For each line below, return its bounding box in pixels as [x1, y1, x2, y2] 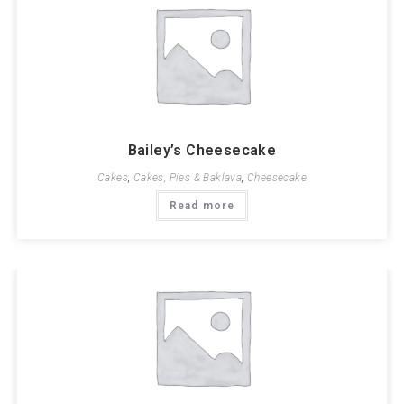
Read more [169, 199, 235, 212]
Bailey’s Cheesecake [127, 142, 277, 159]
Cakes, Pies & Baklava [133, 171, 243, 184]
